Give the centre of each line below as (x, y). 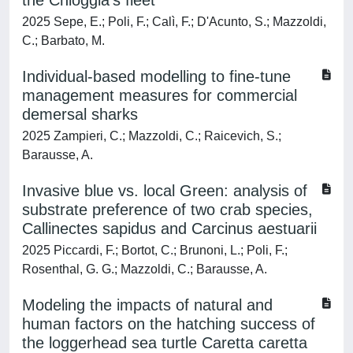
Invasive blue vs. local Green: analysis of (165, 191)
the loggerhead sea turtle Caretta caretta (165, 343)
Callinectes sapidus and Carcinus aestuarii (169, 229)
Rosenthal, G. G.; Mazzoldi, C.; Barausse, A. (145, 269)
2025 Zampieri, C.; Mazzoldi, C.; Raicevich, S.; (152, 136)
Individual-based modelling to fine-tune (156, 76)
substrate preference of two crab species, (167, 210)
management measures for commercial (160, 95)
